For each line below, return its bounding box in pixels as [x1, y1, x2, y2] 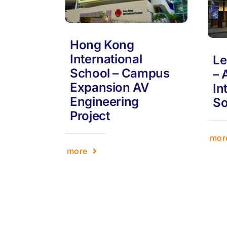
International [70, 51, 142, 66]
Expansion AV [70, 80, 149, 95]
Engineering [70, 94, 139, 109]
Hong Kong [70, 37, 134, 52]
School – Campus [70, 65, 170, 81]
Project [70, 108, 110, 123]
